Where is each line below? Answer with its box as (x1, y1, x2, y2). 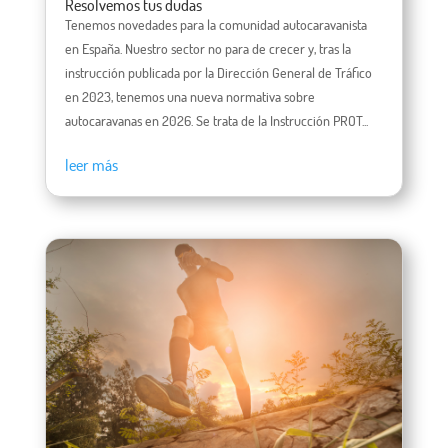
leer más (64, 154, 118, 175)
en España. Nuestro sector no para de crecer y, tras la (64, 39, 351, 57)
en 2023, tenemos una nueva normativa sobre (64, 87, 315, 105)
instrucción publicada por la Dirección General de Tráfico (64, 63, 372, 81)
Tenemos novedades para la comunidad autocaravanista (64, 15, 367, 33)
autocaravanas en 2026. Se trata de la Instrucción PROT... (64, 111, 368, 129)
